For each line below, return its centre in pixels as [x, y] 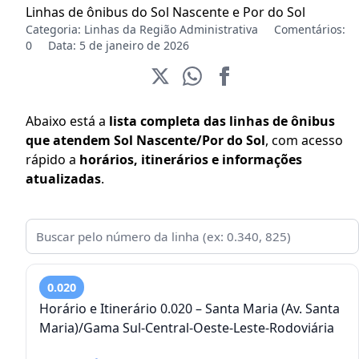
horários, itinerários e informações [191, 160]
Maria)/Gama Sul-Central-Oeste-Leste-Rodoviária [187, 328]
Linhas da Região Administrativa [171, 30]
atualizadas [63, 179]
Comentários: [310, 30]
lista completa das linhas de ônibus [222, 121]
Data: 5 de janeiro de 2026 [119, 46]
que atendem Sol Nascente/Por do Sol [145, 141]
